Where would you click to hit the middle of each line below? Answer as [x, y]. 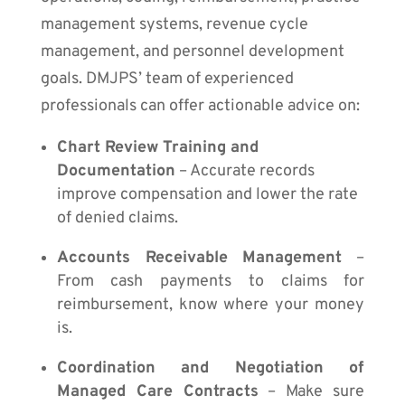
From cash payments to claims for [211, 282]
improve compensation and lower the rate [207, 195]
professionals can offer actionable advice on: [200, 106]
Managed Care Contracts [157, 392]
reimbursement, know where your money [211, 305]
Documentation [116, 171]
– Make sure [311, 392]
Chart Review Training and [157, 148]
